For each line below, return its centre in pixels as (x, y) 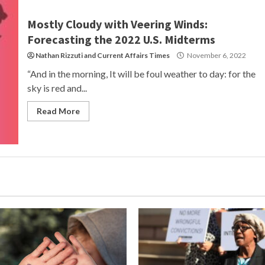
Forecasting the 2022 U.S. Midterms (121, 39)
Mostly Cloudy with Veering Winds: (117, 24)
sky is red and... (57, 88)
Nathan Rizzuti (59, 55)
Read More (58, 111)
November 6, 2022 (216, 55)
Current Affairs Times (133, 55)
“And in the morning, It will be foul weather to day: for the (141, 74)
